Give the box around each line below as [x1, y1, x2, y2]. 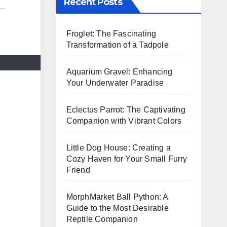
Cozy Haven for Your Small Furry [66, 154, 187, 163]
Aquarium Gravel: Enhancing [66, 67, 173, 76]
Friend [66, 165, 90, 174]
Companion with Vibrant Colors [66, 116, 182, 125]
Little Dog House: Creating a [66, 143, 171, 152]
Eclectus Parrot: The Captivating [66, 105, 185, 114]
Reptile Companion [66, 214, 138, 223]
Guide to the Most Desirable [66, 203, 169, 212]
